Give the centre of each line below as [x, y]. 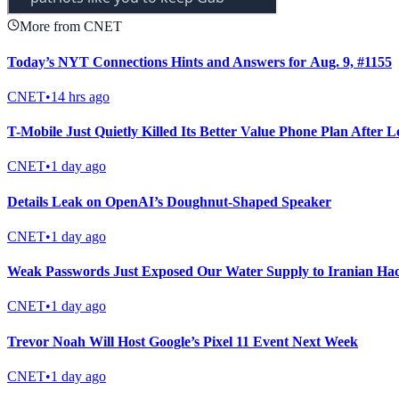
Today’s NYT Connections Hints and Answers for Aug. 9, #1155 [199, 61]
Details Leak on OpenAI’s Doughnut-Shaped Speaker [169, 201]
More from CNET [71, 27]
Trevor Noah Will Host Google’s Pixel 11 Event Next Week [183, 341]
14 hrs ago [80, 96]
